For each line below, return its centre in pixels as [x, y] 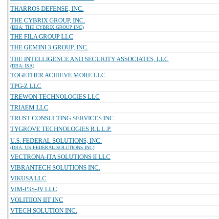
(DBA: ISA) [22, 66]
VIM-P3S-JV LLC [34, 189]
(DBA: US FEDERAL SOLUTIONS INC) [52, 147]
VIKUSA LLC [28, 178]
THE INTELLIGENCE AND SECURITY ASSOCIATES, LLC [89, 59]
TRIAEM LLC [29, 107]
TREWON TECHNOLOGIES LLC [55, 97]
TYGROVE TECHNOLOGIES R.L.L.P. [61, 129]
